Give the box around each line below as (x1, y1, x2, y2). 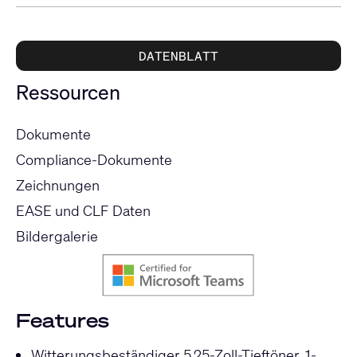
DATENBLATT (139, 46, 218, 65)
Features (16, 308, 109, 334)
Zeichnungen (16, 175, 100, 195)
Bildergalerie (16, 226, 98, 246)
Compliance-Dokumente (16, 150, 172, 170)
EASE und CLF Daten (16, 201, 151, 221)
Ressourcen (16, 79, 120, 105)
